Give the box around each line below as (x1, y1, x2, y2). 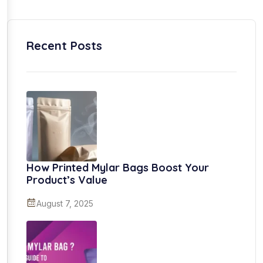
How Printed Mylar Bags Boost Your (26, 160, 209, 174)
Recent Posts (26, 38, 102, 53)
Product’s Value (26, 173, 107, 187)
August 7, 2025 (36, 198, 93, 208)
